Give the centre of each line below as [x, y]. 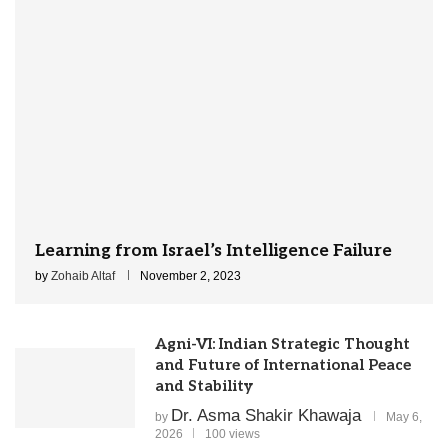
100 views [232, 433]
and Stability [204, 385]
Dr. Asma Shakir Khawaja [266, 415]
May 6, [404, 416]
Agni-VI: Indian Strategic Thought [282, 343]
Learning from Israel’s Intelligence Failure [213, 250]
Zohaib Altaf [83, 275]
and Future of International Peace [283, 364]
